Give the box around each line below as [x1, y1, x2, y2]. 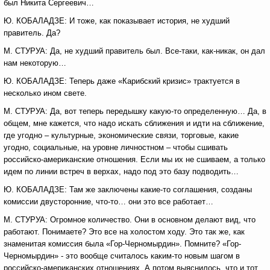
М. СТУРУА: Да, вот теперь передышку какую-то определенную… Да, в [4, 107, 266, 116]
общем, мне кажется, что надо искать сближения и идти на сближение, [4, 119, 265, 128]
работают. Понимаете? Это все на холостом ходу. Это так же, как [4, 227, 245, 236]
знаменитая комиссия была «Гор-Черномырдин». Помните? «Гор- [4, 239, 241, 248]
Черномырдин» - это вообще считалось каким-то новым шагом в [4, 251, 240, 260]
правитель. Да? [4, 28, 60, 37]
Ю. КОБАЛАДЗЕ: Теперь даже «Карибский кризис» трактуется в [4, 77, 240, 86]
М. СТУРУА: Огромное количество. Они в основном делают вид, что [4, 215, 256, 224]
